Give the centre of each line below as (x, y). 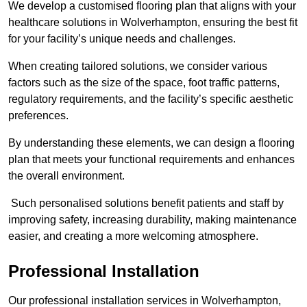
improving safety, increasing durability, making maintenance (152, 220)
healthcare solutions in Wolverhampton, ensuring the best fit (153, 23)
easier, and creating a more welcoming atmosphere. (133, 236)
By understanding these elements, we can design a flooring (151, 143)
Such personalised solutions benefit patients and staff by (146, 204)
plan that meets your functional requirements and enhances (151, 160)
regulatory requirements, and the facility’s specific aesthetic (151, 99)
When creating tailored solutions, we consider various (138, 66)
